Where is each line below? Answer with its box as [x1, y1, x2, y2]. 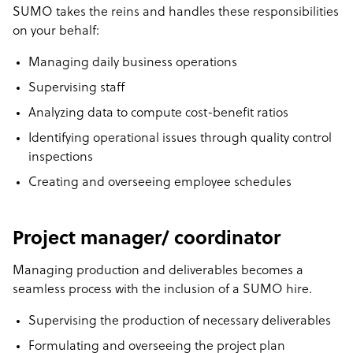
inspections [28, 150, 93, 165]
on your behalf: [13, 24, 99, 39]
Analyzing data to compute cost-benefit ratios [28, 106, 288, 121]
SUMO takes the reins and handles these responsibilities [13, 6, 339, 20]
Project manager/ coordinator [13, 229, 281, 250]
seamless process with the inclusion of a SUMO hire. [13, 283, 312, 297]
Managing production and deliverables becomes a [13, 264, 303, 278]
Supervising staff [28, 81, 124, 95]
